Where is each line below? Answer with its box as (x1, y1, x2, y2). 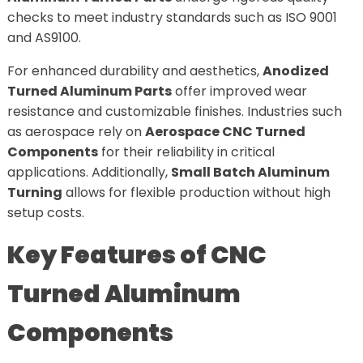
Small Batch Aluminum (170, 162, 330, 181)
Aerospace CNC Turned (144, 122, 305, 141)
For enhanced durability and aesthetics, (6, 61, 263, 80)
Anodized (262, 61, 329, 80)
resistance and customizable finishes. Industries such (6, 101, 342, 121)
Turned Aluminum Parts (6, 81, 172, 100)
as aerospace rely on (6, 122, 145, 141)
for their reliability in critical (97, 142, 275, 161)
